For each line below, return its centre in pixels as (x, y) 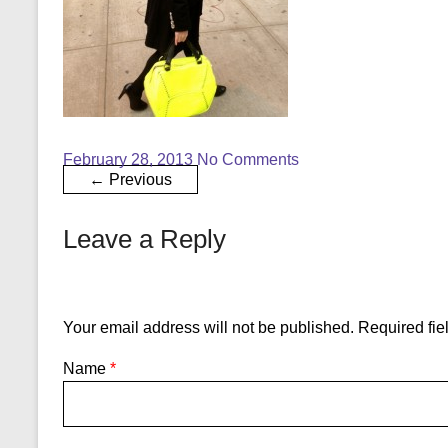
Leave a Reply (144, 239)
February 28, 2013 (128, 160)
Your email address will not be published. (208, 327)
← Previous (130, 180)
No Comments (248, 160)
